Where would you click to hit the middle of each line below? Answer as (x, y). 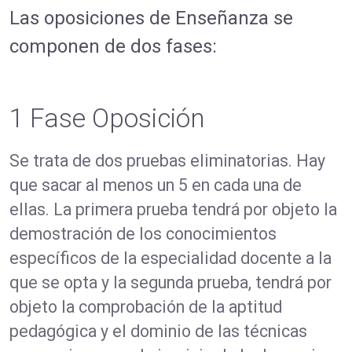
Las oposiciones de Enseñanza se (151, 18)
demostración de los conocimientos (143, 234)
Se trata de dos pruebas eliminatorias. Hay (167, 161)
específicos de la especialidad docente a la (170, 258)
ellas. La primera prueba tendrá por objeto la (173, 210)
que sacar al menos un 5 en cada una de (156, 185)
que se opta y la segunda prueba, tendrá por (170, 283)
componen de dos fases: (113, 47)
